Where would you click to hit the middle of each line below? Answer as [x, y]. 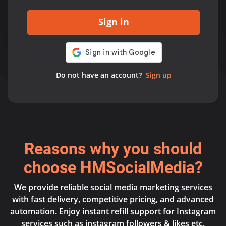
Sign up [158, 75]
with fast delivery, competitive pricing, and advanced [113, 199]
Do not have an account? [99, 75]
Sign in [114, 22]
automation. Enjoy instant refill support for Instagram [113, 211]
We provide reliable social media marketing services [113, 187]
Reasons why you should [113, 149]
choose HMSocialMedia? [113, 168]
